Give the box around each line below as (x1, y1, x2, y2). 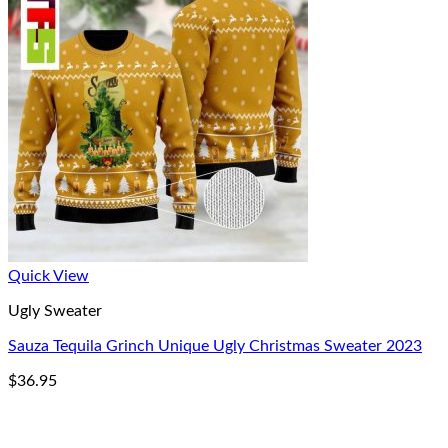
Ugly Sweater (8, 303, 102, 319)
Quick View (8, 268, 89, 284)
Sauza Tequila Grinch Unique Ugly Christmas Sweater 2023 (8, 338, 422, 354)
